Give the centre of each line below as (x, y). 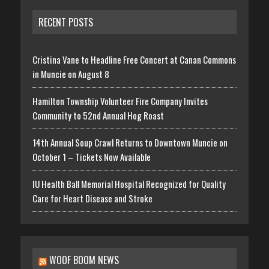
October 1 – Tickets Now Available (91, 156)
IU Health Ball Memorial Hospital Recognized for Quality (129, 183)
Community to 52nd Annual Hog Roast (98, 115)
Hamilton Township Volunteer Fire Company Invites (120, 101)
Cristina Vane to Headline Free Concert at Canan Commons (134, 59)
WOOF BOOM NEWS (84, 260)
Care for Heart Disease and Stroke (92, 198)
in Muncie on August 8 (71, 74)
